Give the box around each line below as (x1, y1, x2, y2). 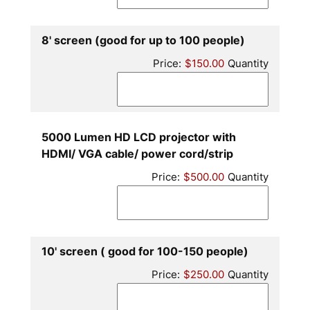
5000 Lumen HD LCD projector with (41, 130, 236, 145)
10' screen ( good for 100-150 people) (41, 244, 248, 259)
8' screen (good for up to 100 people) (41, 33, 245, 48)
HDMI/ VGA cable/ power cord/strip (41, 147, 233, 161)
